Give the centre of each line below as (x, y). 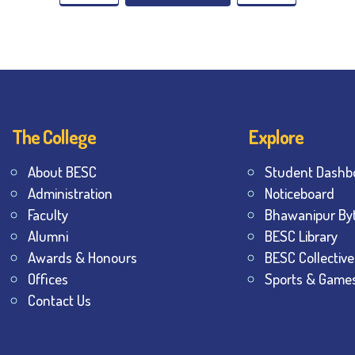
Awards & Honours (82, 257)
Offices (48, 279)
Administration (70, 193)
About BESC (62, 172)
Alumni (48, 236)
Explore (276, 137)
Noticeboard (299, 193)
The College (54, 137)
